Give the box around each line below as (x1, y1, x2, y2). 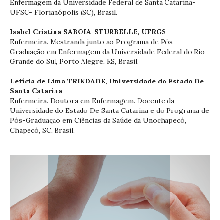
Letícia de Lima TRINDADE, (10, 76, 109, 85)
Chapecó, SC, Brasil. (10, 125, 75, 135)
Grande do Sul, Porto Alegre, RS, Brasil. (10, 56, 138, 66)
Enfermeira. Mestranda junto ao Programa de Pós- (10, 37, 176, 46)
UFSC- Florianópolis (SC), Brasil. (10, 7, 119, 17)
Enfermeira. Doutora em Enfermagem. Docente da (10, 96, 174, 105)
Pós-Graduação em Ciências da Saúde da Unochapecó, (10, 115, 186, 125)
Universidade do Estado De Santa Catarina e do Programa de (10, 106, 209, 115)
